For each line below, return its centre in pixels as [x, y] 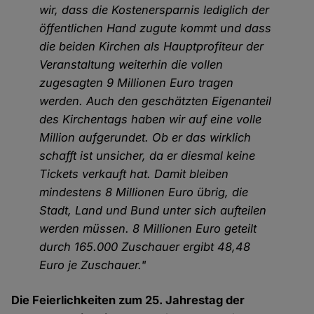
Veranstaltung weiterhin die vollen [131, 65]
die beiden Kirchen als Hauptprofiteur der [152, 47]
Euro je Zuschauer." [93, 265]
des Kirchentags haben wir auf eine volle [151, 120]
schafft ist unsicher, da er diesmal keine [148, 156]
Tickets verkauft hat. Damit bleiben [134, 174]
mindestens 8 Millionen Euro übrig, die [144, 192]
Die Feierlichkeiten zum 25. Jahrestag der [128, 300]
